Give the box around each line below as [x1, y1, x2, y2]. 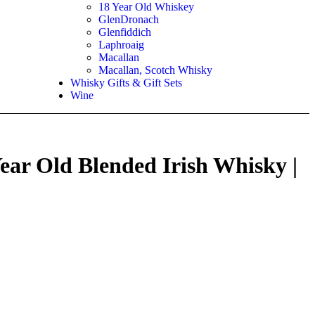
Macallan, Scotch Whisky [98, 64, 212, 76]
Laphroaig [98, 39, 144, 51]
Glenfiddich [98, 26, 151, 38]
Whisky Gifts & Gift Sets [70, 77, 182, 89]
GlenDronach [98, 13, 159, 25]
